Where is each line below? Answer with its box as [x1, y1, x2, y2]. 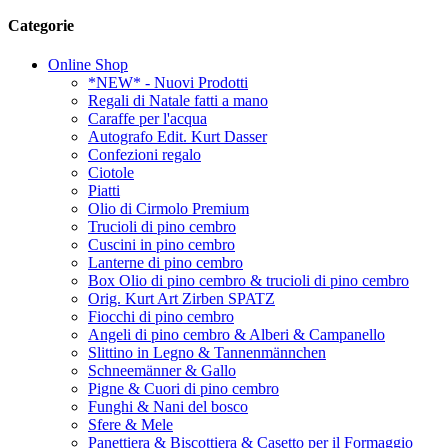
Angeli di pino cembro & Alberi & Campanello [88, 325, 385, 343]
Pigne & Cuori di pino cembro [88, 379, 279, 397]
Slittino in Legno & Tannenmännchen [88, 343, 326, 361]
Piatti [88, 181, 120, 199]
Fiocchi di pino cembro [88, 307, 234, 325]
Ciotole [88, 163, 134, 181]
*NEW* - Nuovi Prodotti [88, 73, 248, 91]
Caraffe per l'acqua [88, 109, 207, 127]
